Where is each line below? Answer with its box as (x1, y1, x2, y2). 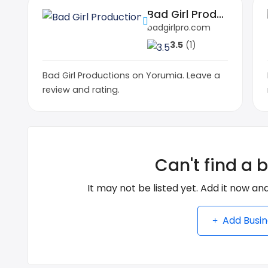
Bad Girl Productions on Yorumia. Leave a (42, 69, 220, 81)
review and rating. (42, 83, 120, 96)
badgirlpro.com (147, 21, 211, 33)
